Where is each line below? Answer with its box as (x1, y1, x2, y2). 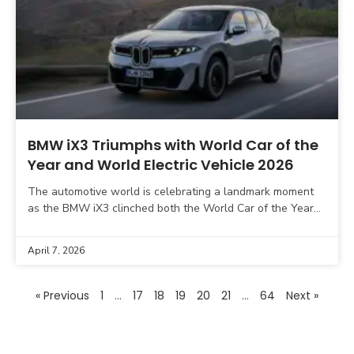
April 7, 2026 (28, 244, 85, 258)
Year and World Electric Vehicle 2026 (28, 155, 294, 175)
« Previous (36, 288, 89, 304)
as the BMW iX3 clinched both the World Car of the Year (28, 201, 314, 217)
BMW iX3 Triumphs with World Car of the (28, 135, 318, 156)
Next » (286, 288, 318, 304)
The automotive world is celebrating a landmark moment (28, 184, 314, 200)
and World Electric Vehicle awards (28, 217, 202, 233)
